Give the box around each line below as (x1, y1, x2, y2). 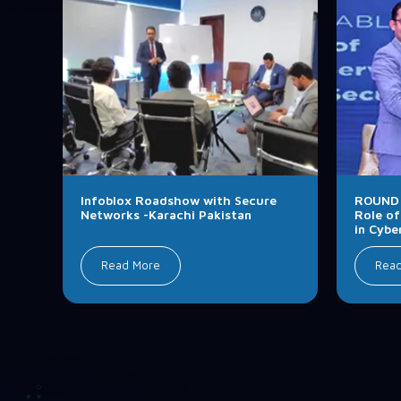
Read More (100, 258, 160, 272)
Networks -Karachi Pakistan (80, 207, 252, 223)
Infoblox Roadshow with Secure (80, 192, 277, 209)
